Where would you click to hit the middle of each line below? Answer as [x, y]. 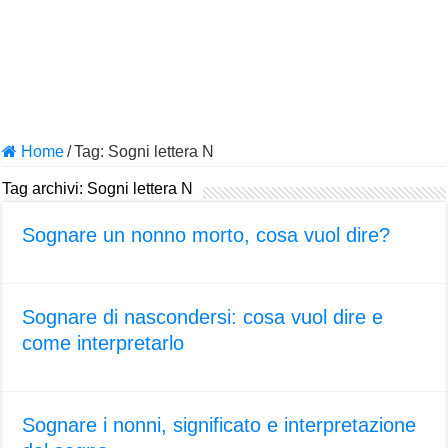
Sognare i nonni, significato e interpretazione [219, 424]
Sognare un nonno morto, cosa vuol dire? [206, 234]
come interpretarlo [103, 342]
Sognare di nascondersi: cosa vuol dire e [203, 316]
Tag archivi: [45, 188]
